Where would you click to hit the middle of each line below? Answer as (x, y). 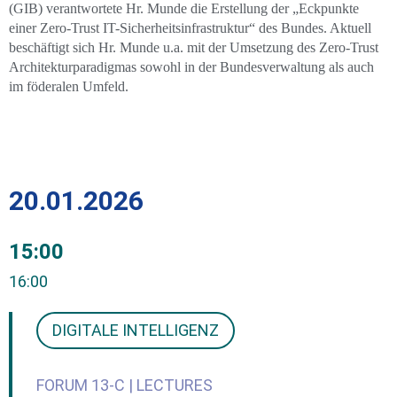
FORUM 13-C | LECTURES (125, 385)
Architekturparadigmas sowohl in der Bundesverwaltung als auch (191, 67)
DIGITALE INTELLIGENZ (136, 330)
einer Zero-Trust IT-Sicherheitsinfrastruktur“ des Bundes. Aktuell (190, 28)
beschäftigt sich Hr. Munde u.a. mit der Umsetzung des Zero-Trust (194, 47)
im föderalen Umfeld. (69, 86)
